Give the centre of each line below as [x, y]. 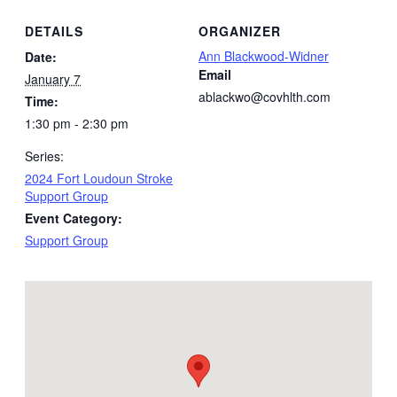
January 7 [53, 78]
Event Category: [74, 218]
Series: [44, 156]
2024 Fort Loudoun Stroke [99, 178]
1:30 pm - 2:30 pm [77, 123]
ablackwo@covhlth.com [265, 96]
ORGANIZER [240, 31]
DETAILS [54, 31]
